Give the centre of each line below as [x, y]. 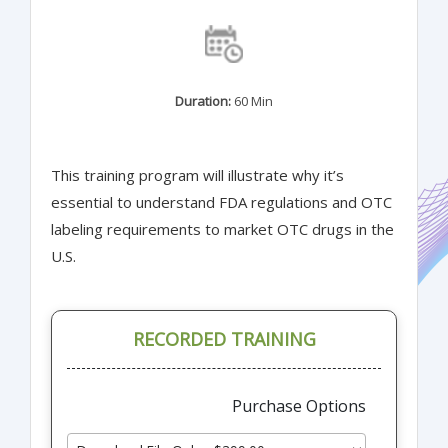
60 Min [252, 100]
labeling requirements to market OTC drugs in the [222, 228]
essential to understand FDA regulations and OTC [221, 201]
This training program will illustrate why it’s [197, 174]
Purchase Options [299, 405]
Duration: [203, 100]
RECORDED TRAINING [224, 338]
